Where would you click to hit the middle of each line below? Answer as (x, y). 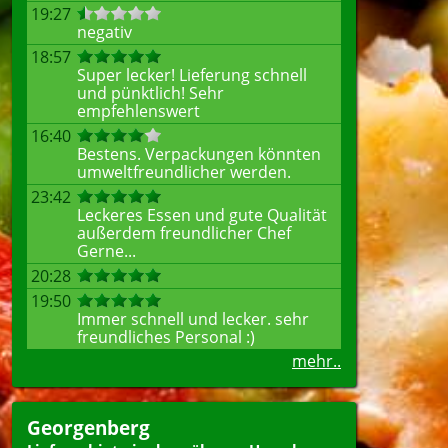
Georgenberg (88, 427)
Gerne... (106, 251)
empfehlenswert (138, 111)
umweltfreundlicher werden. (184, 172)
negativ (104, 32)
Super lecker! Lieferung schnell (192, 75)
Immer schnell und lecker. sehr (193, 319)
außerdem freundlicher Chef (184, 233)
